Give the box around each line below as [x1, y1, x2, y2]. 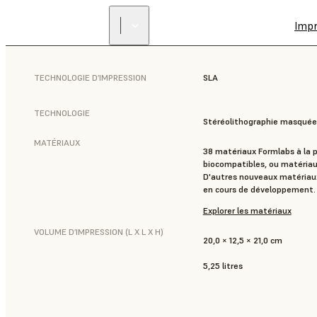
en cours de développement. [202, 184, 316, 195]
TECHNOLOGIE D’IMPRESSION [34, 72, 146, 83]
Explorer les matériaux [202, 205, 292, 216]
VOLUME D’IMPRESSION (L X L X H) [34, 226, 163, 237]
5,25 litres [202, 260, 243, 271]
